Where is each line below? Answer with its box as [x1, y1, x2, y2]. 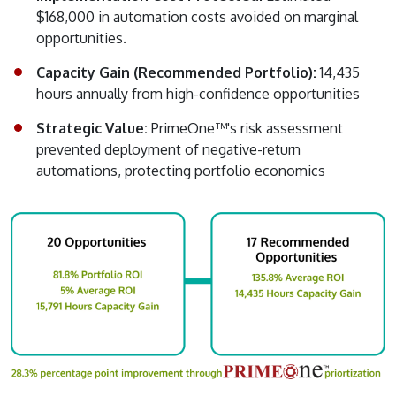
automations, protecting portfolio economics [36, 162, 325, 180]
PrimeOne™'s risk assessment [151, 119, 343, 138]
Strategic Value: [36, 119, 151, 138]
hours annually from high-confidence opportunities [36, 85, 360, 103]
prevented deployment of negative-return [36, 141, 301, 159]
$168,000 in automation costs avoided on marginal [36, 8, 358, 27]
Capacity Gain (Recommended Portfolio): [36, 64, 320, 82]
